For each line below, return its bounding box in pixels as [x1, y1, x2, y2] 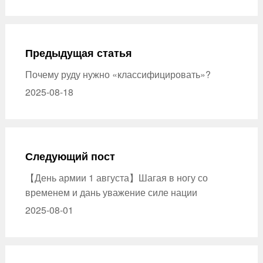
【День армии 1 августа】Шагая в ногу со [25, 170, 208, 184]
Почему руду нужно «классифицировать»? [25, 67, 211, 81]
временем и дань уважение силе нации [25, 185, 198, 199]
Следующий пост [25, 148, 116, 164]
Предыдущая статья [25, 45, 133, 60]
